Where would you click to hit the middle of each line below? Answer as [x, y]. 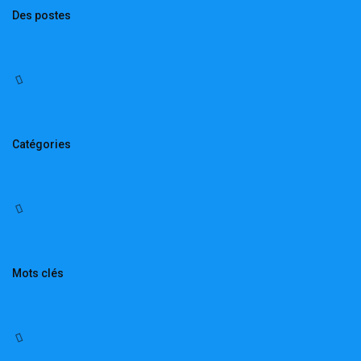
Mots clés [38, 273]
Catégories [41, 144]
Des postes [41, 15]
